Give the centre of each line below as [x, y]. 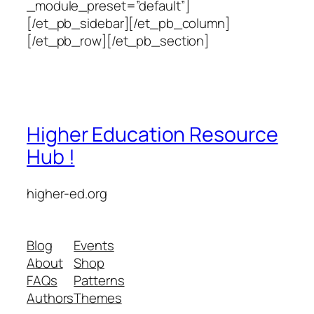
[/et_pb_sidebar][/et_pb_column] [128, 23]
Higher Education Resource [152, 135]
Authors [50, 298]
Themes [98, 298]
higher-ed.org [67, 193]
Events [94, 245]
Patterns [99, 280]
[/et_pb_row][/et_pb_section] [118, 41]
